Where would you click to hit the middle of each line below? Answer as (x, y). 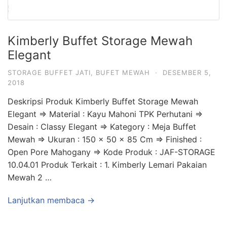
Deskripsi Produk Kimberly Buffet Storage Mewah (103, 101)
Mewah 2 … (30, 177)
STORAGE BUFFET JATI (49, 72)
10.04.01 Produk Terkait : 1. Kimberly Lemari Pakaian (107, 165)
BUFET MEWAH (123, 72)
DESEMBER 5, (187, 72)
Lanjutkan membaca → (51, 200)
